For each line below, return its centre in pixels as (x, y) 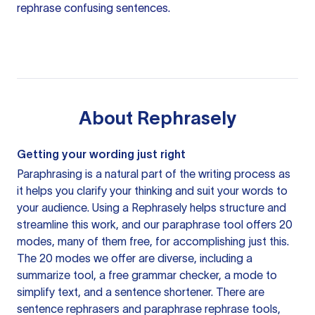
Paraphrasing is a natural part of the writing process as (154, 174)
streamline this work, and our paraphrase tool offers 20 (155, 224)
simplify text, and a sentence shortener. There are (141, 292)
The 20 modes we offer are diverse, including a (135, 258)
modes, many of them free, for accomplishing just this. (153, 241)
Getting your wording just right (101, 154)
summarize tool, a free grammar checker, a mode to (147, 275)
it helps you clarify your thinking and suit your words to (152, 191)
